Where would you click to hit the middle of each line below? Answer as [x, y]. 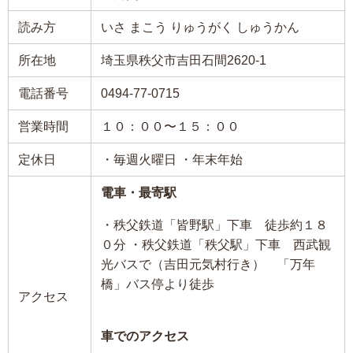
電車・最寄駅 [139, 192]
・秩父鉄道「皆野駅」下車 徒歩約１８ [214, 224]
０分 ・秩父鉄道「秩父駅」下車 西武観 [216, 244]
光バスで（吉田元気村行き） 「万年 [208, 264]
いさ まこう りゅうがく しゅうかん [200, 26]
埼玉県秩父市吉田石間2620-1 [184, 59]
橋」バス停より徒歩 [158, 283]
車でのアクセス [145, 335]
